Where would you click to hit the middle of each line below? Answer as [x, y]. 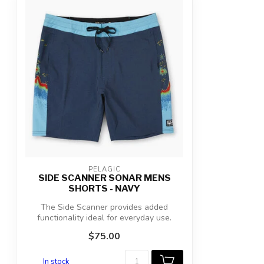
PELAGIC [104, 169]
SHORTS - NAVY [104, 188]
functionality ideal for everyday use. [104, 218]
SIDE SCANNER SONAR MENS [104, 178]
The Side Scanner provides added [104, 207]
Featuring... [104, 228]
